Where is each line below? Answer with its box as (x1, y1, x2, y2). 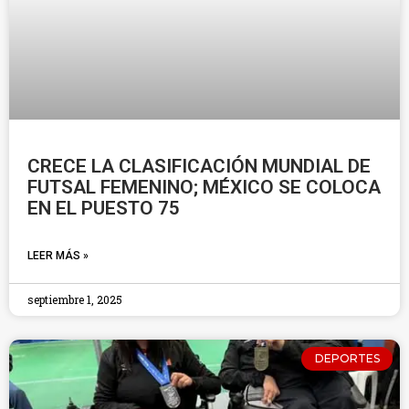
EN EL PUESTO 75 (27, 197, 180, 219)
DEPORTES (314, 351, 380, 366)
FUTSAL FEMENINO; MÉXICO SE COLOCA (27, 176, 381, 198)
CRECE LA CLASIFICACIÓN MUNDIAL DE (27, 155, 371, 177)
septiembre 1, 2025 (27, 292, 122, 307)
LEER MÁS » (27, 249, 89, 262)
